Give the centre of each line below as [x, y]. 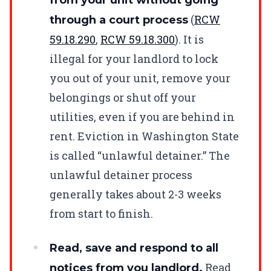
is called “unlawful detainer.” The [140, 155]
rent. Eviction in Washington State [144, 136]
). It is [189, 39]
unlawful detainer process [121, 175]
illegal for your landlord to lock [134, 58]
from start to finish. [101, 213]
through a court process [119, 20]
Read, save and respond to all [134, 248]
